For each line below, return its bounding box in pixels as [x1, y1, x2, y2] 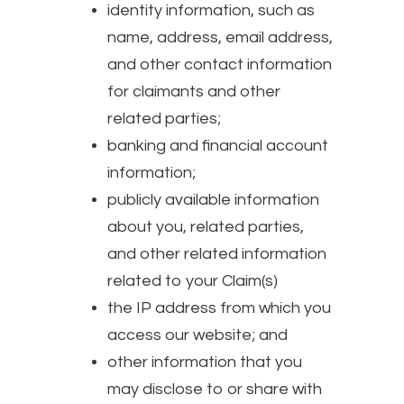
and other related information [107, 244, 326, 262]
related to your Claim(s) [107, 271, 278, 289]
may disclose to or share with [107, 380, 322, 398]
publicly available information [107, 190, 319, 208]
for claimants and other [107, 82, 280, 100]
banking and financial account [107, 136, 328, 154]
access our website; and [107, 326, 288, 344]
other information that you [107, 353, 302, 371]
